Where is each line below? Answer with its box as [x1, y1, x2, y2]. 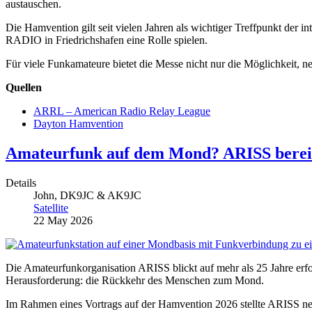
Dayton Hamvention [33, 118, 123, 130]
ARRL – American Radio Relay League [33, 105, 210, 118]
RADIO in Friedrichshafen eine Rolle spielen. [6, 34, 208, 47]
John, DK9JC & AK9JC [33, 189, 141, 202]
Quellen [6, 81, 42, 94]
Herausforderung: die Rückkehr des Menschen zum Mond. [6, 274, 264, 287]
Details [6, 177, 36, 189]
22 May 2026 [33, 214, 93, 227]
